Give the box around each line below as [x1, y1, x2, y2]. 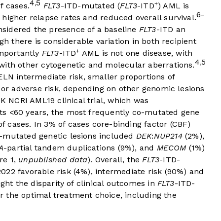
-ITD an [156, 25, 185, 35]
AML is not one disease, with [79, 48, 193, 58]
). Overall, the [87, 155, 143, 165]
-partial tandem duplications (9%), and [3, 143, 157, 153]
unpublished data [18, 155, 88, 165]
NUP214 [153, 131, 183, 141]
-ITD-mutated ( [60, 1, 120, 11]
